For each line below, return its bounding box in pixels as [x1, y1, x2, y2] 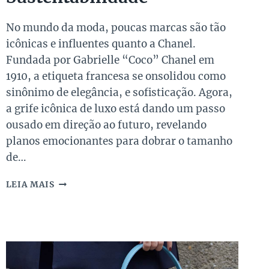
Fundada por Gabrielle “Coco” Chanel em [5, 53, 214, 67]
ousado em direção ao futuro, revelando [5, 118, 207, 132]
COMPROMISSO [53, 202, 124, 213]
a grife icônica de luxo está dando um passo [5, 102, 225, 116]
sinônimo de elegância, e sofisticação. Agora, [5, 86, 232, 100]
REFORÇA [53, 189, 97, 200]
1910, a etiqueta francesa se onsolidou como [5, 70, 226, 83]
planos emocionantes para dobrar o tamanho [5, 134, 232, 148]
